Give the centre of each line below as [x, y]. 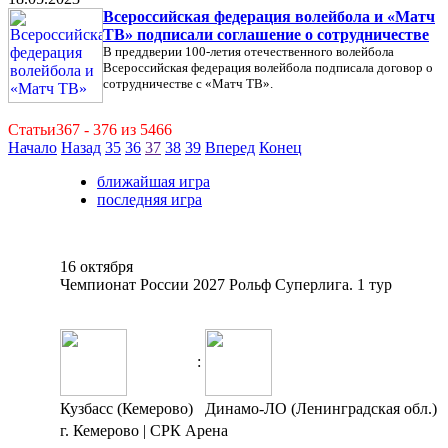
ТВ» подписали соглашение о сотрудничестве [266, 34]
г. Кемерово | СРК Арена [144, 430]
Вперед [230, 147]
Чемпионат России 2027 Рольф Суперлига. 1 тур [226, 284]
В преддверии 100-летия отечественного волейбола [248, 51]
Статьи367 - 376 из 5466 [90, 129]
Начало [32, 147]
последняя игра [149, 199]
